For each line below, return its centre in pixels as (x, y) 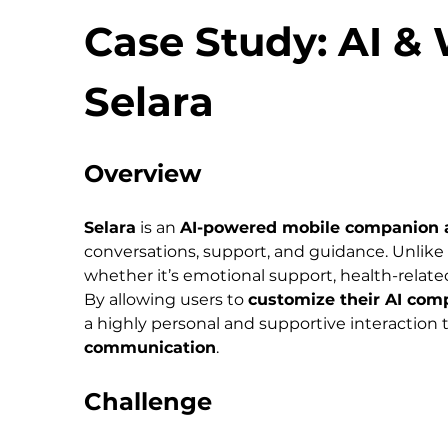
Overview (142, 174)
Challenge (148, 402)
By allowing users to (166, 300)
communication (150, 348)
